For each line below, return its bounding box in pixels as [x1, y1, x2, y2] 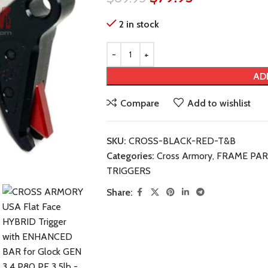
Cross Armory [156, 150, 212, 162]
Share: [106, 187, 133, 198]
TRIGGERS [106, 165, 151, 176]
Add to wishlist [187, 97, 251, 109]
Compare [120, 97, 159, 109]
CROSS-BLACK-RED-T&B [128, 135, 236, 147]
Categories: [106, 150, 154, 162]
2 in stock [118, 19, 159, 30]
